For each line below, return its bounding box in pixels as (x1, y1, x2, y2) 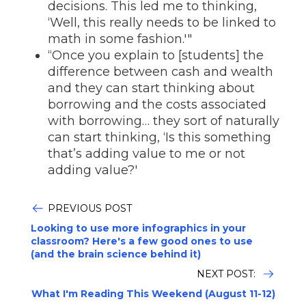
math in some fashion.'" (48, 31, 192, 46)
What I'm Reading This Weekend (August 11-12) (31, 288, 275, 300)
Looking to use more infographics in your (31, 222, 246, 234)
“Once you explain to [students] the (48, 48, 264, 63)
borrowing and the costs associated (48, 97, 266, 112)
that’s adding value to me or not (48, 146, 245, 161)
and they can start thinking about (48, 81, 255, 96)
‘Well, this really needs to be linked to (48, 15, 276, 30)
